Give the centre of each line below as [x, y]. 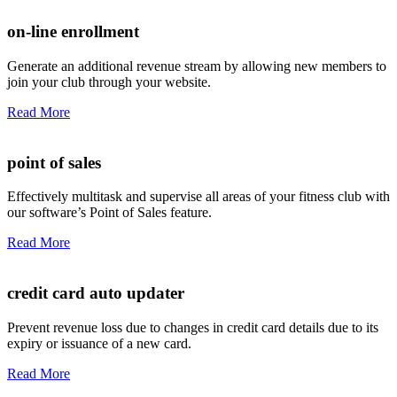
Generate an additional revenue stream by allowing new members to [197, 66]
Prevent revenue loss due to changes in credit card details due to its [193, 327]
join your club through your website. [109, 82]
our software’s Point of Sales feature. [109, 213]
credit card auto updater [96, 293]
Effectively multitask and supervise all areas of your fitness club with [198, 197]
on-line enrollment [73, 32]
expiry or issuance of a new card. [99, 343]
